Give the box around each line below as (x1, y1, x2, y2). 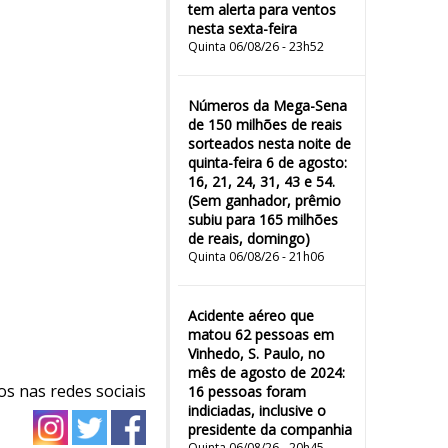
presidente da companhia (188, 420, 352, 439)
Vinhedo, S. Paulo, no (188, 344, 325, 363)
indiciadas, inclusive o (188, 401, 326, 420)
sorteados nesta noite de (188, 134, 351, 153)
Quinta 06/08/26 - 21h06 (188, 248, 324, 265)
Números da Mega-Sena (188, 96, 347, 115)
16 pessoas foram (188, 382, 306, 401)
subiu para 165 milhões (188, 210, 338, 229)
